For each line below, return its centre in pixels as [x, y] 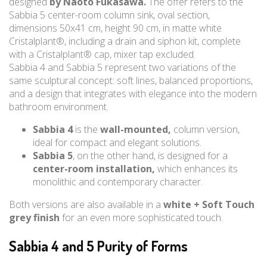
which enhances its [196, 169]
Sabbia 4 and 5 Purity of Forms [98, 246]
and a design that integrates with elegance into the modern [133, 94]
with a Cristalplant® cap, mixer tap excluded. [102, 54]
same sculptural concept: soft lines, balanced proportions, [131, 80]
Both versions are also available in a [85, 204]
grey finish [34, 218]
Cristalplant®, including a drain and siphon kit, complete [125, 41]
